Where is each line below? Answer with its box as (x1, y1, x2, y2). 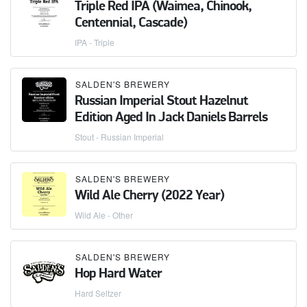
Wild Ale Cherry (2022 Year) (75, 188, 224, 203)
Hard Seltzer (75, 286, 121, 299)
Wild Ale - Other (75, 208, 133, 221)
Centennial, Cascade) (75, 16, 187, 30)
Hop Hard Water (75, 267, 162, 281)
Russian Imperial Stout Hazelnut (75, 94, 248, 108)
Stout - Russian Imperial (75, 130, 164, 143)
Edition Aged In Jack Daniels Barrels (75, 110, 267, 125)
